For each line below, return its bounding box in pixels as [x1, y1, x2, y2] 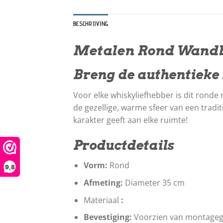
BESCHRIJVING [73, 20, 109, 28]
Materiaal [83, 194, 121, 206]
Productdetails [73, 137, 174, 153]
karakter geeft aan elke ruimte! [73, 114, 188, 125]
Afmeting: [83, 177, 123, 188]
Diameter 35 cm [122, 177, 185, 188]
